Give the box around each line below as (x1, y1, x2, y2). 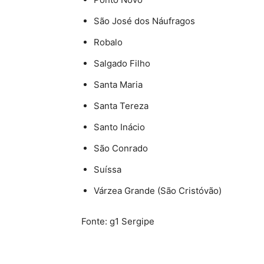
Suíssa (94, 164, 121, 176)
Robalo (94, 37, 123, 48)
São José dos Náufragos (94, 15, 195, 27)
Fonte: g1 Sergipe (81, 216, 154, 227)
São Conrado (94, 143, 148, 154)
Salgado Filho (94, 58, 150, 70)
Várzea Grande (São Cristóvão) (94, 185, 222, 197)
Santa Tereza (94, 100, 148, 112)
